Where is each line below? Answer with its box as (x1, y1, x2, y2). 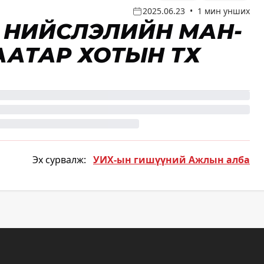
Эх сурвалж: (32, 153, 86, 167)
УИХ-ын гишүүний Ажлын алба (93, 153, 250, 167)
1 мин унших (197, 5, 250, 17)
